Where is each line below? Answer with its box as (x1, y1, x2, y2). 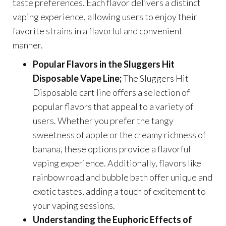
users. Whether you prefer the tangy (33, 115, 174, 126)
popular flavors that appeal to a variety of (33, 100, 193, 112)
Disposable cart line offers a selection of (33, 86, 190, 98)
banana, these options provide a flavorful (33, 143, 191, 154)
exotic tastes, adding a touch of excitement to (33, 185, 206, 197)
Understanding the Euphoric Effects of (33, 213, 192, 225)
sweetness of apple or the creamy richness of (33, 129, 206, 140)
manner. (13, 39, 43, 50)
